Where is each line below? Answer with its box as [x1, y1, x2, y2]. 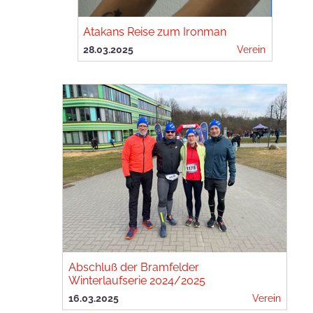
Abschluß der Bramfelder [68, 261, 199, 274]
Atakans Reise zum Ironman [83, 25, 227, 38]
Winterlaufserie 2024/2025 [68, 274, 205, 287]
